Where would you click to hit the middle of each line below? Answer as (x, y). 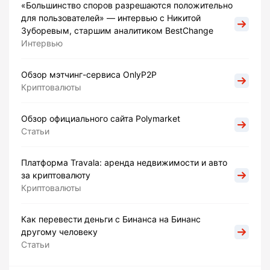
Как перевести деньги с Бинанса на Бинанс (111, 219)
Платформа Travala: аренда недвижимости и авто (124, 163)
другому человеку (59, 232)
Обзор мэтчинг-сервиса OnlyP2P (89, 75)
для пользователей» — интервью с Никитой (111, 18)
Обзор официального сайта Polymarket (101, 119)
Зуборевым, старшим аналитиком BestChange (117, 31)
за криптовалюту (56, 175)
